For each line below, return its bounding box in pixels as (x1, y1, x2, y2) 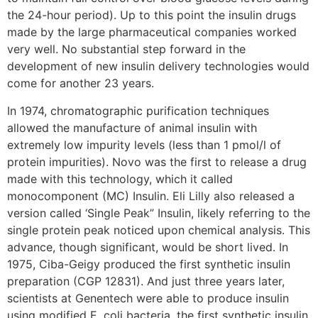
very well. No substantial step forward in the (7, 42, 246, 57)
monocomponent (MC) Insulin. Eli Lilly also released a (7, 188, 295, 203)
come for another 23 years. (7, 76, 154, 91)
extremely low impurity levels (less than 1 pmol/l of (7, 137, 281, 152)
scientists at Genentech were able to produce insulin (7, 290, 289, 305)
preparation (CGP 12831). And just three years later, (7, 273, 285, 288)
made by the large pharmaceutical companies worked (7, 25, 297, 40)
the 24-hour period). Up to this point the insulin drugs (7, 8, 296, 23)
